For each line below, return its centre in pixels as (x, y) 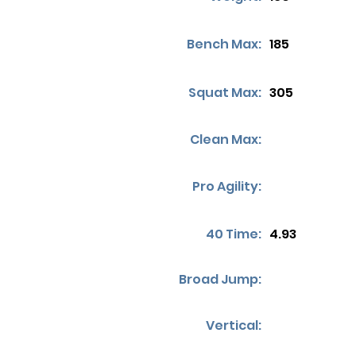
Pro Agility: (227, 186)
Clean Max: (226, 139)
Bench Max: (224, 44)
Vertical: (234, 325)
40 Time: (234, 234)
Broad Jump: (220, 279)
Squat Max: (225, 93)
